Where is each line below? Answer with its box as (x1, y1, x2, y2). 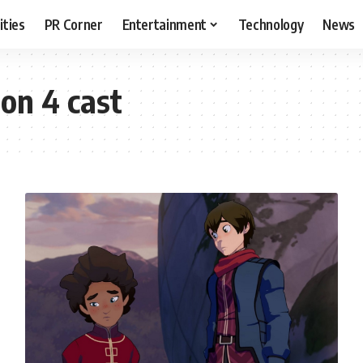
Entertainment (122, 15, 207, 33)
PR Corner (44, 15, 103, 33)
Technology (237, 15, 304, 33)
